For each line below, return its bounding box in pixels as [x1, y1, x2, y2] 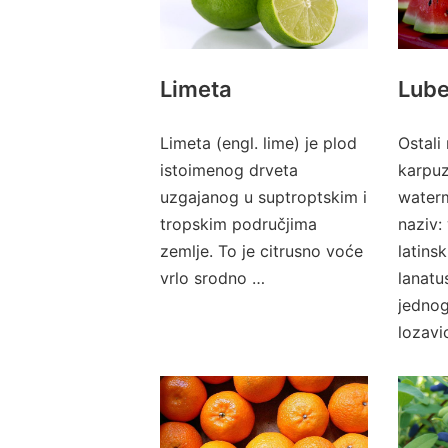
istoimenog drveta [160, 160, 298, 180]
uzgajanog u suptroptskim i [160, 187, 367, 207]
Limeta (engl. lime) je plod [160, 133, 357, 153]
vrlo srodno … [160, 268, 265, 288]
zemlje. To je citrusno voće [160, 241, 363, 261]
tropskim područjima [160, 214, 317, 234]
